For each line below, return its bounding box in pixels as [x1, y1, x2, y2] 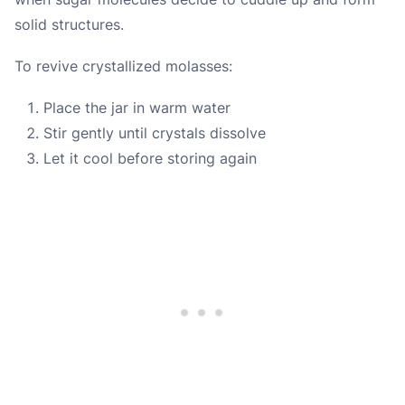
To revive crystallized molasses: [14, 57, 232, 76]
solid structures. [14, 15, 124, 34]
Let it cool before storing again [43, 149, 257, 168]
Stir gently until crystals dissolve [43, 124, 266, 143]
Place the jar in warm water [43, 99, 231, 118]
